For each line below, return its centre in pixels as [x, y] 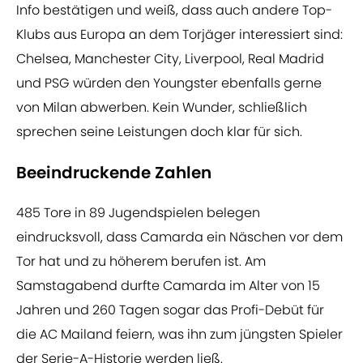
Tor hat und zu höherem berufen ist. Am [141, 262]
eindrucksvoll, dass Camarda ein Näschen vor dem [179, 237]
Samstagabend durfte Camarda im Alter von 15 [168, 286]
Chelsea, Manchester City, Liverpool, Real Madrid [170, 59]
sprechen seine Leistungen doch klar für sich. [159, 132]
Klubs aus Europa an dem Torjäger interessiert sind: [179, 35]
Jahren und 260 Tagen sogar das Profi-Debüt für [170, 310]
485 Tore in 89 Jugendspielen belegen [138, 213]
